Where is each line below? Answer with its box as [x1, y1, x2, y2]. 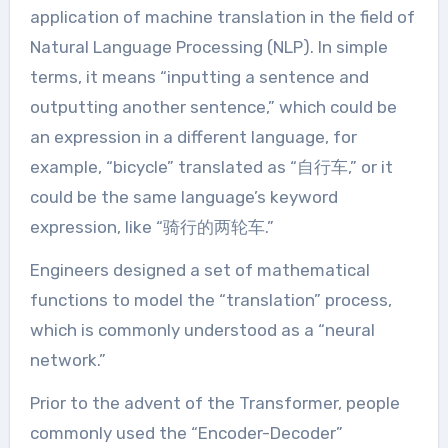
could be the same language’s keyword [29, 187, 338, 208]
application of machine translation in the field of [29, 7, 415, 28]
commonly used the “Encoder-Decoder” [29, 423, 343, 444]
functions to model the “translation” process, [29, 290, 392, 311]
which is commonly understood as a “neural [29, 320, 375, 341]
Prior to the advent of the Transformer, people [29, 393, 400, 414]
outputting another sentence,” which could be [29, 97, 397, 118]
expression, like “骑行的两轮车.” [29, 217, 274, 238]
